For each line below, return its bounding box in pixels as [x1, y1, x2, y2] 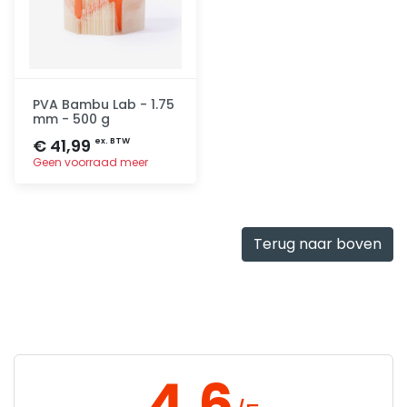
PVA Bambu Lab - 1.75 [33, 94, 174, 114]
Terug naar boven [253, 233, 382, 254]
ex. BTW [94, 134, 130, 146]
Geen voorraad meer [33, 154, 148, 170]
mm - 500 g [33, 109, 110, 128]
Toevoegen [96, 194, 165, 213]
